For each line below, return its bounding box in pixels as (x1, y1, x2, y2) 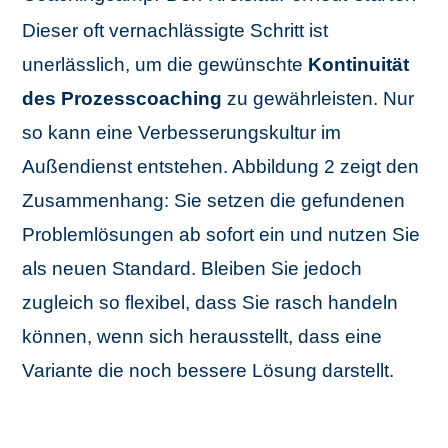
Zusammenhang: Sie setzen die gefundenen (22, 190, 406, 212)
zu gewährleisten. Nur (222, 88, 415, 110)
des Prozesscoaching (22, 88, 223, 110)
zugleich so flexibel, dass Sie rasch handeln (22, 292, 399, 314)
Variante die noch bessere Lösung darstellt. (22, 360, 395, 382)
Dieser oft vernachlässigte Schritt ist (22, 20, 329, 42)
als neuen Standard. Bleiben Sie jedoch (22, 258, 363, 280)
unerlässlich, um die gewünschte (22, 54, 309, 76)
